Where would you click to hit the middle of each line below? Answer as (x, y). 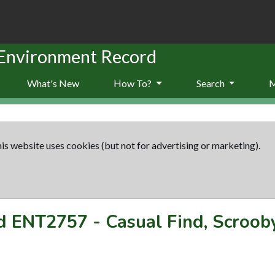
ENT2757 (50, 222)
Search (211, 83)
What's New (53, 83)
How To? (134, 83)
